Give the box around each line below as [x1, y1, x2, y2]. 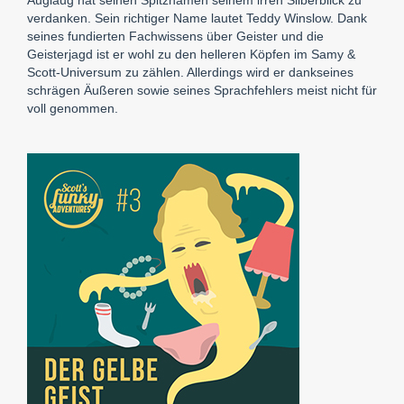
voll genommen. [27, 100, 118, 115]
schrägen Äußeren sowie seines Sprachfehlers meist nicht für [27, 82, 377, 97]
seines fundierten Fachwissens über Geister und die [27, 28, 324, 43]
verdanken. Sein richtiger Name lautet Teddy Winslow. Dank [27, 10, 367, 25]
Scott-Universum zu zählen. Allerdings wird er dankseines [27, 64, 353, 79]
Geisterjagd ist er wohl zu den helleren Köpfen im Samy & [27, 46, 355, 61]
